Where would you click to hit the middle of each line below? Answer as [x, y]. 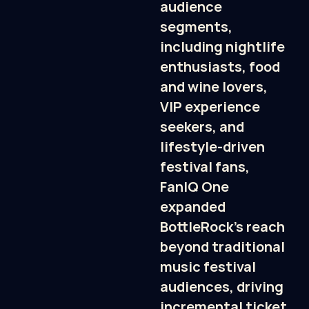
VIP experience [210, 106]
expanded [193, 206]
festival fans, [205, 166]
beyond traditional [222, 246]
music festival [208, 266]
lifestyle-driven [212, 146]
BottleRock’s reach [222, 226]
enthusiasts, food [220, 66]
